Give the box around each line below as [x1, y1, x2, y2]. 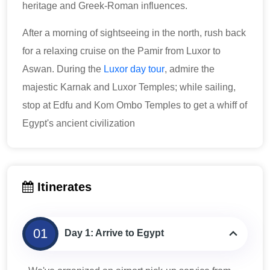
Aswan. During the [22, 64, 104, 74]
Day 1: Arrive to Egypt [64, 228, 164, 238]
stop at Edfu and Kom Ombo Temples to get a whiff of [22, 100, 247, 110]
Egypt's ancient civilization [22, 118, 135, 128]
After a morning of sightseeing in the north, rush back [22, 28, 246, 38]
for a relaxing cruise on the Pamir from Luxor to [22, 46, 221, 56]
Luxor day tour [104, 64, 165, 74]
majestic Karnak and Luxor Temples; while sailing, [22, 82, 236, 92]
